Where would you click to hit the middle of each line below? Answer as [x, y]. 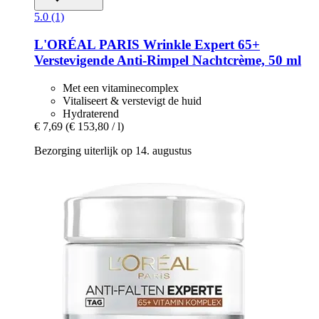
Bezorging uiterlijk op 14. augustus [113, 150]
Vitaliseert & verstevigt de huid [132, 100]
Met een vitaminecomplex [121, 88]
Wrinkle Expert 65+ [200, 45]
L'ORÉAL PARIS [87, 45]
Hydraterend [91, 113]
